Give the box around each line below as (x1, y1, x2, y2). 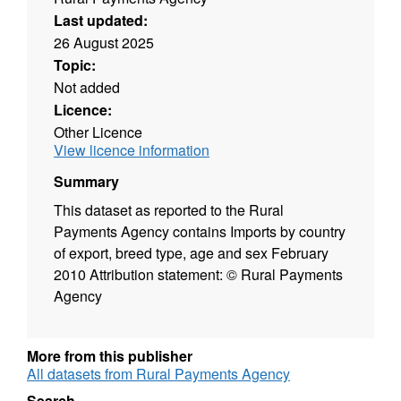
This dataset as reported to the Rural (54, 200, 284, 221)
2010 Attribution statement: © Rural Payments (54, 264, 343, 286)
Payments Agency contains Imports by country (54, 221, 346, 243)
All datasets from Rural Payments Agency (27, 363, 290, 385)
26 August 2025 (54, 32, 154, 54)
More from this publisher (27, 346, 192, 367)
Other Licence (54, 122, 142, 143)
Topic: (54, 55, 96, 76)
